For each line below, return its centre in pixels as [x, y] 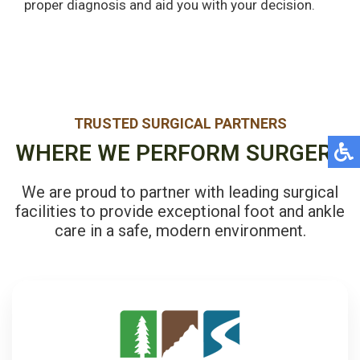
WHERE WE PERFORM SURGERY [180, 153]
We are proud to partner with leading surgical [180, 192]
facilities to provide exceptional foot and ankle [180, 212]
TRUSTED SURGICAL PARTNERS [180, 124]
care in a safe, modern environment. [180, 231]
